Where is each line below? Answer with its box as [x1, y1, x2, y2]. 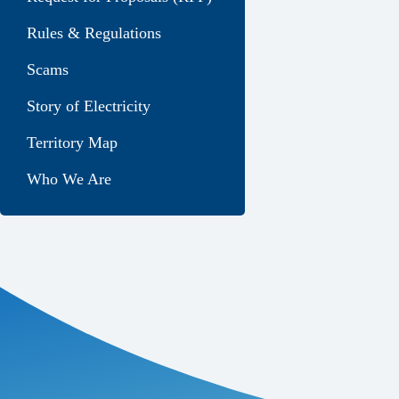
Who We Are [27, 170, 111, 188]
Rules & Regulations [27, 24, 161, 42]
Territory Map [27, 134, 118, 151]
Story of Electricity [27, 97, 151, 115]
